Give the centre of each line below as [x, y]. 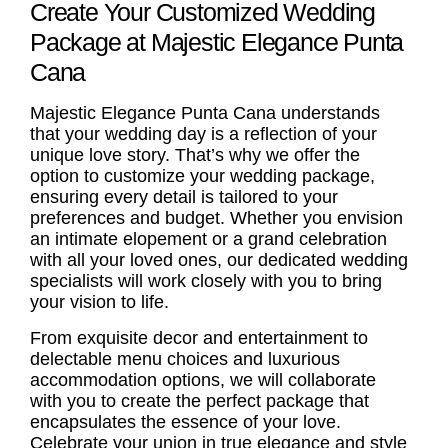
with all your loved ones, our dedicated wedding [219, 260]
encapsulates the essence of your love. [185, 421]
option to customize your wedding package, [202, 176]
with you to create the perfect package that [199, 400]
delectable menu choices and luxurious [185, 358]
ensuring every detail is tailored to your [184, 197]
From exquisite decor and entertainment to [199, 337]
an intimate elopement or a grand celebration [208, 239]
